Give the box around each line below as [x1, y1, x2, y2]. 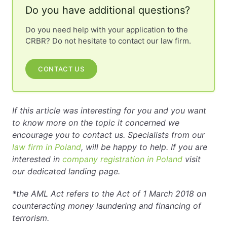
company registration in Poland [62, 154, 182, 164]
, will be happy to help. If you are [81, 142, 207, 152]
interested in [12, 154, 62, 164]
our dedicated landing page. [12, 166, 120, 176]
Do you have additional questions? [25, 4, 190, 16]
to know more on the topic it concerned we [12, 118, 179, 128]
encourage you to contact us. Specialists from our [12, 130, 205, 140]
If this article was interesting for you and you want [12, 105, 206, 116]
